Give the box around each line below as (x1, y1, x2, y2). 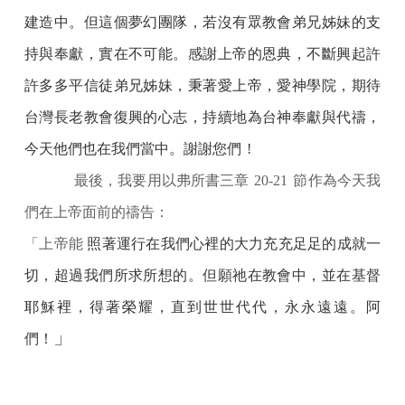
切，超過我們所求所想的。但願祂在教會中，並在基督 (24, 268, 381, 284)
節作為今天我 (293, 173, 381, 189)
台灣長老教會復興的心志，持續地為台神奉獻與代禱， (24, 109, 381, 126)
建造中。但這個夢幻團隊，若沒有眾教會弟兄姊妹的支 (24, 14, 381, 31)
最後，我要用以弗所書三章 (73, 173, 250, 189)
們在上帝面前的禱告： (24, 204, 169, 221)
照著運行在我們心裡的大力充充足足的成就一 (87, 236, 381, 252)
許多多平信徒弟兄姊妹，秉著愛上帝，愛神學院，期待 (24, 78, 381, 94)
